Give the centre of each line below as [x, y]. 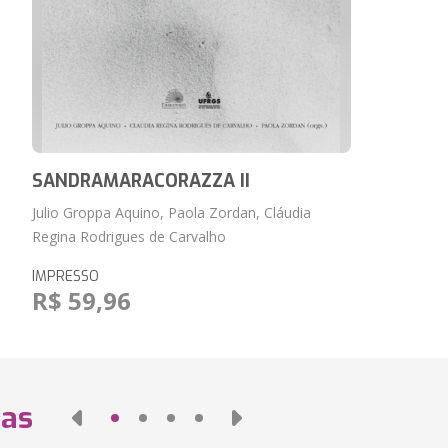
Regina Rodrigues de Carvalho [128, 236]
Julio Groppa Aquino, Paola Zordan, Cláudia [171, 212]
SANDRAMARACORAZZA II [140, 181]
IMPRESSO [65, 276]
